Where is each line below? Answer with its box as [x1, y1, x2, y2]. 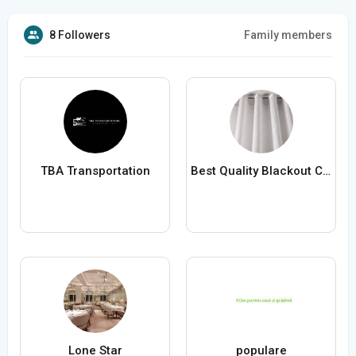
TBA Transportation [40, 164, 150, 179]
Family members [244, 29, 332, 42]
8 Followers [49, 29, 110, 42]
